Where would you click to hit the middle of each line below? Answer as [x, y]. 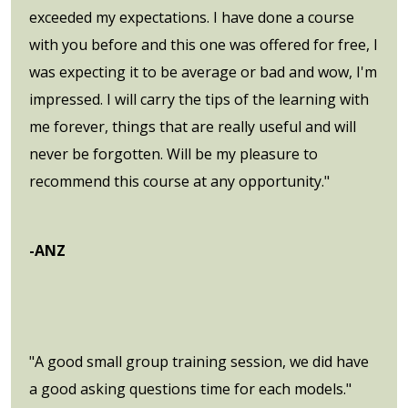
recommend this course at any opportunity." [179, 181]
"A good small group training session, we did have [199, 361]
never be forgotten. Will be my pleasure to [173, 153]
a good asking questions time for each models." [190, 388]
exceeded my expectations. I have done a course [192, 17]
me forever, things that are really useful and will [193, 126]
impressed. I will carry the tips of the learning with [199, 99]
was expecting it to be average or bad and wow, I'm [203, 71]
